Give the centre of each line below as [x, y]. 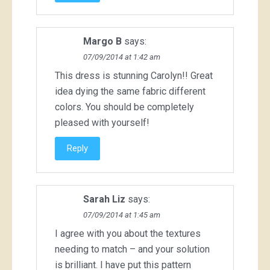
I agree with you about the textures [128, 234]
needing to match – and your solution [132, 250]
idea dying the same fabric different [130, 92]
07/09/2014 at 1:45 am [122, 215]
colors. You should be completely [124, 107]
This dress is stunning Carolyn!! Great [134, 76]
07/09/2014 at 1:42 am [122, 57]
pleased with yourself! [102, 123]
